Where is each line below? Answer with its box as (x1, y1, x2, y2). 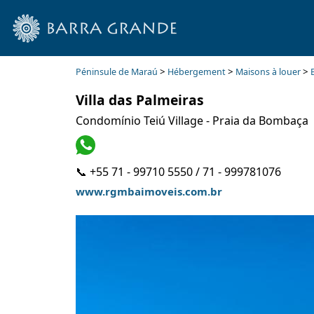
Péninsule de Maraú (75, 66, 158, 78)
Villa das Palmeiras (75, 90, 204, 109)
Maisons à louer (235, 66, 301, 78)
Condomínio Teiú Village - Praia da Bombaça (75, 113, 308, 128)
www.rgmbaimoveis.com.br (75, 184, 222, 198)
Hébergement (167, 66, 226, 78)
